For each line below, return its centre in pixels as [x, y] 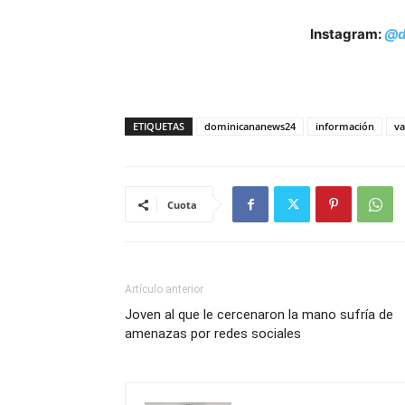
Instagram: [347, 34]
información [345, 126]
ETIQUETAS [159, 126]
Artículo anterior [164, 289]
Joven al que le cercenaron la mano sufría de [259, 315]
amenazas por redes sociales [213, 334]
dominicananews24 [250, 126]
